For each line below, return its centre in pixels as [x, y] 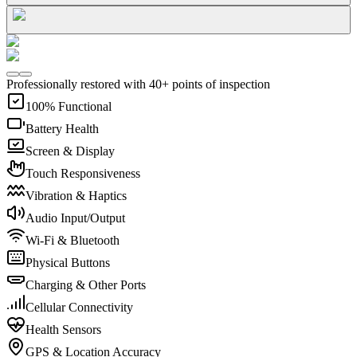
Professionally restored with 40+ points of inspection [138, 84]
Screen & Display [70, 151]
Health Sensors [63, 329]
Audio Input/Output [75, 218]
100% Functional [69, 106]
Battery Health [62, 128]
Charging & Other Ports [86, 284]
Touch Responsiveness [83, 173]
